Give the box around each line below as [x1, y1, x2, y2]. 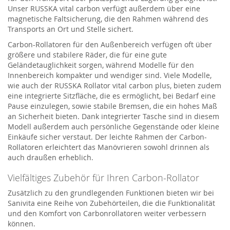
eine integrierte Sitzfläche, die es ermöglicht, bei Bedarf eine [8, 90, 216, 101]
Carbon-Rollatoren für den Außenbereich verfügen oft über [8, 39, 212, 49]
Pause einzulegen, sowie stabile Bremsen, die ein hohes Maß [8, 101, 217, 111]
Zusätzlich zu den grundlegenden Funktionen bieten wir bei [8, 187, 214, 198]
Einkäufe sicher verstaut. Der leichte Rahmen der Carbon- [8, 131, 207, 142]
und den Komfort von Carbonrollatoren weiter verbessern [8, 208, 206, 218]
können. [8, 218, 35, 228]
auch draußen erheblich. [8, 152, 93, 162]
